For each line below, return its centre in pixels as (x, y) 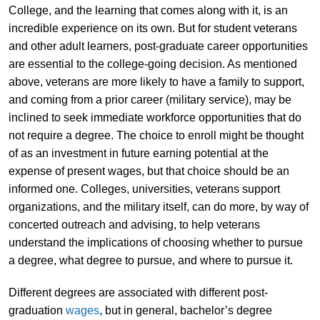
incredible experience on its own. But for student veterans (152, 28)
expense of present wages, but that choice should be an (149, 171)
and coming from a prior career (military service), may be (150, 99)
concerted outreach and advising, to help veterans (134, 224)
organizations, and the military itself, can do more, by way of (158, 206)
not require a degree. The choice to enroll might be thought (156, 135)
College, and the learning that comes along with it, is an (148, 10)
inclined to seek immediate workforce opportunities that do (155, 117)
